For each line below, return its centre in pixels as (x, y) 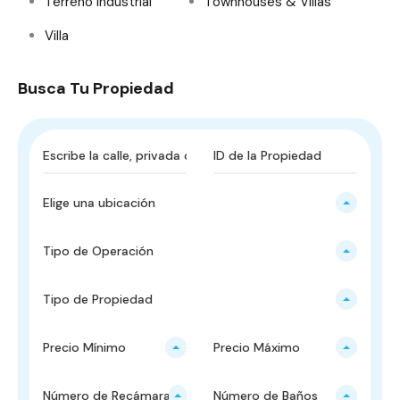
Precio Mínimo (84, 348)
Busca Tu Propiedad (96, 89)
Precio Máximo (257, 348)
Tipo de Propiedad (98, 300)
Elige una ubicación (99, 203)
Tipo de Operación (98, 251)
